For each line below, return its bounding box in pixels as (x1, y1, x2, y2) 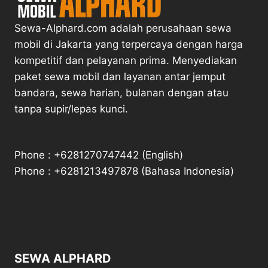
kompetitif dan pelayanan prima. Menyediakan (14, 54, 237, 67)
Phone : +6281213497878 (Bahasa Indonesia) (14, 165, 234, 178)
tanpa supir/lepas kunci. (14, 103, 128, 115)
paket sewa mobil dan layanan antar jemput (14, 71, 226, 83)
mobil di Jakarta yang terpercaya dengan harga (14, 38, 243, 51)
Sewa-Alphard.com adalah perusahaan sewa (14, 22, 232, 35)
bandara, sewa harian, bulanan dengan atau (14, 87, 229, 99)
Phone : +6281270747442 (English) (14, 149, 183, 162)
